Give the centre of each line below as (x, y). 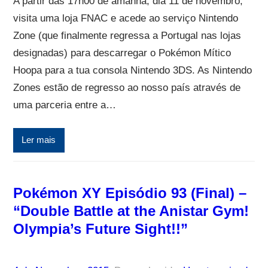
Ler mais (39, 140)
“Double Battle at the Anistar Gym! (131, 211)
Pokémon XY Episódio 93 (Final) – (130, 193)
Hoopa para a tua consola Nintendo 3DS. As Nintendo (132, 70)
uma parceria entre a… (64, 105)
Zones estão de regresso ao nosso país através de (127, 87)
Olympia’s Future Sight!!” (100, 229)
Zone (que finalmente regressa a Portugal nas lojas (127, 35)
